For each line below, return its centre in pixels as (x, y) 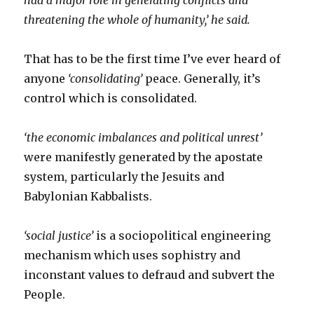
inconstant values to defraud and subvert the (150, 275)
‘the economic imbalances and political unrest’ (143, 137)
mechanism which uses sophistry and (132, 255)
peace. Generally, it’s (202, 78)
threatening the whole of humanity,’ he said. (137, 20)
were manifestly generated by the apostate (144, 157)
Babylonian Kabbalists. (88, 196)
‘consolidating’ (105, 78)
